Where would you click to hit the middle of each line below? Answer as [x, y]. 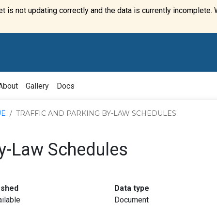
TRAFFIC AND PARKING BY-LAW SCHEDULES [96, 113]
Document [132, 200]
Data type [132, 188]
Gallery [37, 86]
